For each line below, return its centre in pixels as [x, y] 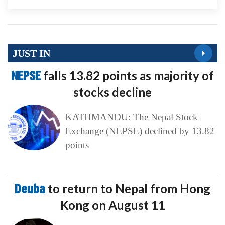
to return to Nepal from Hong [129, 189]
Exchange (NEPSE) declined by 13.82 [140, 131]
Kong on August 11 [113, 205]
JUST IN [31, 53]
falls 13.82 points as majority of [129, 76]
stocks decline [113, 92]
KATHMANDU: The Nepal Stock [131, 117]
